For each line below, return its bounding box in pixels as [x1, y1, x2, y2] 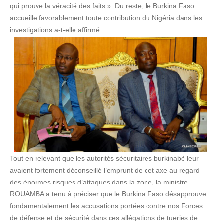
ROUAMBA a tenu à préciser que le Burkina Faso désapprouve [10, 190, 206, 198]
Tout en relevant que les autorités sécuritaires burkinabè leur [10, 154, 199, 163]
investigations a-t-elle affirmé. [10, 25, 102, 34]
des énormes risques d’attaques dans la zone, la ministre [10, 178, 188, 186]
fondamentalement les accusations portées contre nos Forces [10, 202, 203, 210]
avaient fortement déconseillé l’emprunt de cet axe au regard [10, 166, 200, 175]
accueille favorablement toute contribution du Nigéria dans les [10, 13, 202, 22]
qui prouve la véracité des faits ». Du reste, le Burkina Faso [10, 1, 194, 10]
